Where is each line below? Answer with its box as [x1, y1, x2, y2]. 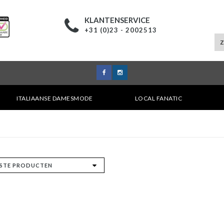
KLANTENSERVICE [84, 15, 150, 24]
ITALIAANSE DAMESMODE [16, 94, 93, 102]
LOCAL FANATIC [134, 94, 182, 102]
